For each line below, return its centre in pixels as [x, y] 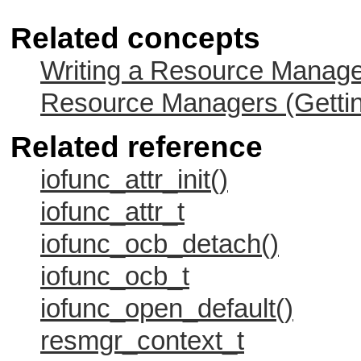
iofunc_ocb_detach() [160, 244]
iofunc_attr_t [112, 212]
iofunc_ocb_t [115, 276]
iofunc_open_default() [167, 308]
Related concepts [135, 38]
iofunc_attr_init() [134, 179]
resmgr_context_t [142, 340]
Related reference [137, 147]
